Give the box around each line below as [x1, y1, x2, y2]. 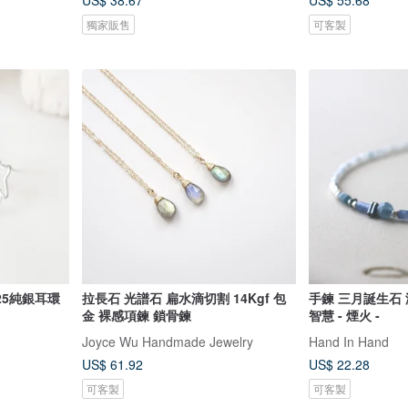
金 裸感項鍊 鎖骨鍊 [81, 305, 191, 324]
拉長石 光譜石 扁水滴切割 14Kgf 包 [81, 288, 286, 307]
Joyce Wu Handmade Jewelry [81, 331, 253, 351]
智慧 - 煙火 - [338, 305, 380, 324]
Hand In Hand [309, 331, 389, 351]
